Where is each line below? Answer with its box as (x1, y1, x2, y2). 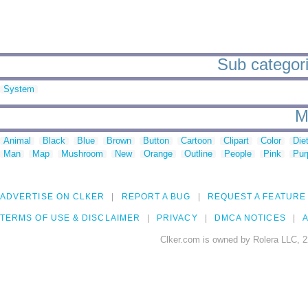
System (3, 84, 34, 95)
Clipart (223, 135, 249, 146)
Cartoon (181, 135, 212, 146)
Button (143, 135, 169, 146)
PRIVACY (157, 213, 198, 223)
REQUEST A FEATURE (207, 192, 306, 202)
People (224, 148, 252, 159)
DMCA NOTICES (214, 213, 286, 223)
